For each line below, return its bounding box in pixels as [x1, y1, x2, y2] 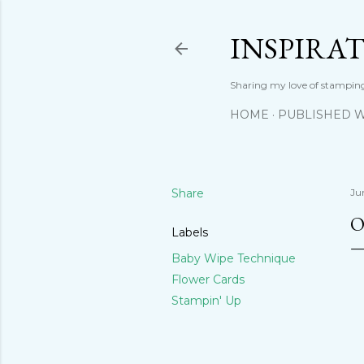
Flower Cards [171, 272, 245, 287]
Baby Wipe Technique [171, 251, 296, 266]
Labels [171, 225, 208, 240]
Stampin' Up [171, 293, 241, 308]
